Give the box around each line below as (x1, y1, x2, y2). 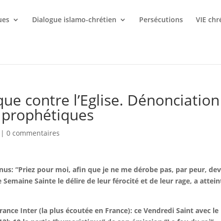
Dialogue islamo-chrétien (32, 15, 117, 24)
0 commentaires (6, 128, 60, 138)
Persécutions (139, 15, 184, 24)
